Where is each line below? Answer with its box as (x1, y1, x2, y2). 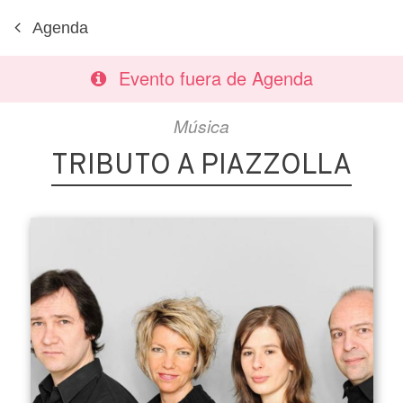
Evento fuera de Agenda (118, 65, 313, 91)
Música (174, 113, 229, 138)
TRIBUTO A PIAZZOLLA (51, 148, 352, 184)
